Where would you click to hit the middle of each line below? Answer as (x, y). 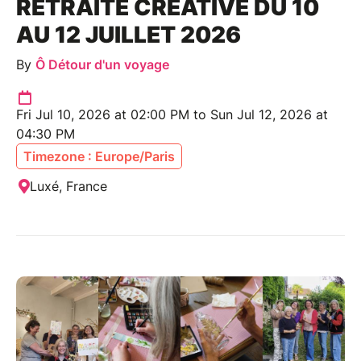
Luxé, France (68, 186)
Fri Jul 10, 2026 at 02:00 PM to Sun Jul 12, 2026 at (172, 114)
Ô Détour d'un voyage (102, 64)
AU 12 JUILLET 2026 (129, 34)
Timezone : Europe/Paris (99, 156)
